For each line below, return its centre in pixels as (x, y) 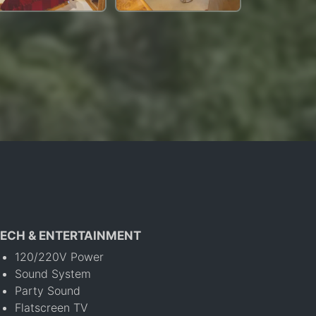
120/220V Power (60, 256)
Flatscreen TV (52, 307)
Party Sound (48, 290)
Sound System (53, 273)
